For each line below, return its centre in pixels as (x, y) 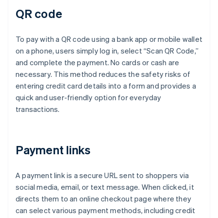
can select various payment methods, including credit (106, 210)
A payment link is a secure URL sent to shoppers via (102, 175)
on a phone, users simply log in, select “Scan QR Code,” (107, 51)
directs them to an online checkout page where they (104, 199)
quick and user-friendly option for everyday (89, 98)
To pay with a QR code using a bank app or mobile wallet (109, 39)
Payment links (53, 150)
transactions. (38, 109)
